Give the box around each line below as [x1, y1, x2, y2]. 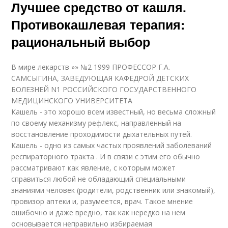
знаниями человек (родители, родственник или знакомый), [11, 185, 216, 195]
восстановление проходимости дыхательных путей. [11, 129, 192, 139]
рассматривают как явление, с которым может [11, 163, 176, 173]
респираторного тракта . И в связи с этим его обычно [11, 152, 201, 162]
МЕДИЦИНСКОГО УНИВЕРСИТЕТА [11, 96, 133, 106]
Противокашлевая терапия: [11, 15, 185, 34]
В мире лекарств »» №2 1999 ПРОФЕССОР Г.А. [11, 62, 170, 72]
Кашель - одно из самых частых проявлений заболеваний [11, 140, 212, 151]
